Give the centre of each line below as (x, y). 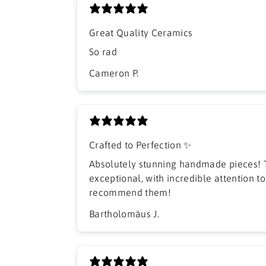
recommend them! (130, 193)
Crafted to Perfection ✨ (140, 145)
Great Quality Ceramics (141, 33)
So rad (103, 52)
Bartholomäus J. (124, 214)
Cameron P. (114, 73)
